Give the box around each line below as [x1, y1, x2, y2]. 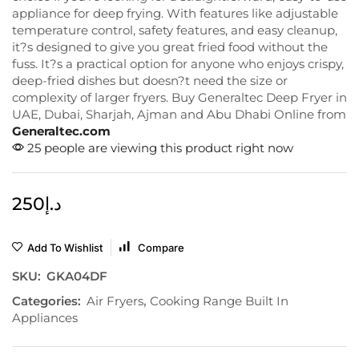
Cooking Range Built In [150, 292, 288, 309]
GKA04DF [46, 268, 107, 284]
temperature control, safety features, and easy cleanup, [12, 22, 337, 38]
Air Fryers [87, 292, 143, 309]
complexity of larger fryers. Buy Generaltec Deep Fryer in [12, 89, 347, 105]
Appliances [12, 309, 78, 325]
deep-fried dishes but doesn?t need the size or [12, 72, 288, 88]
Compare [138, 240, 184, 254]
